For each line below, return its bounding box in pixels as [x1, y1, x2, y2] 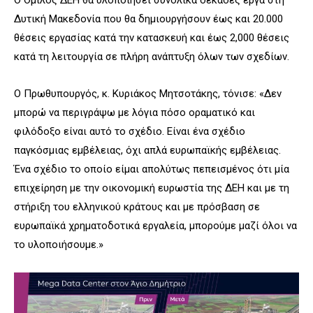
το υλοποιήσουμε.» [14, 238, 103, 251]
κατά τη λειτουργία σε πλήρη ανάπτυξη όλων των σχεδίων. [14, 50, 289, 63]
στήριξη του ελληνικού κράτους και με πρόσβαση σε [14, 200, 260, 213]
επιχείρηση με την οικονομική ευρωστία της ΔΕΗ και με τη [14, 181, 289, 194]
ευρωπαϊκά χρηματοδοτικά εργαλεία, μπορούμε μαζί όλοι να [14, 219, 297, 232]
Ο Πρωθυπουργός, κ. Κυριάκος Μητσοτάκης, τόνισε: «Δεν [14, 87, 282, 100]
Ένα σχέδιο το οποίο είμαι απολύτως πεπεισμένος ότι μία [14, 162, 289, 175]
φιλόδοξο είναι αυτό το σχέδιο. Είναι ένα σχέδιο [14, 124, 245, 138]
